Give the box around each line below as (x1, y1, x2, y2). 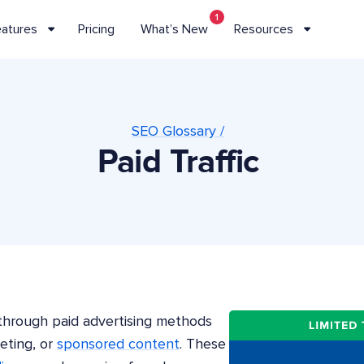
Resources (233, 22, 293, 36)
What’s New (140, 22, 208, 36)
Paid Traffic (97, 142, 259, 183)
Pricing (77, 22, 115, 36)
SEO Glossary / (131, 124, 224, 139)
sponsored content (57, 337, 180, 352)
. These (180, 337, 226, 352)
